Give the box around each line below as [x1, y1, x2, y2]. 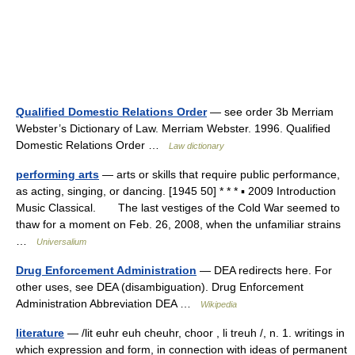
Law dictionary [169, 141, 224, 151]
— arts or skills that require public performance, [99, 168, 340, 181]
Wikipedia [200, 300, 237, 309]
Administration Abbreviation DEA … [16, 297, 200, 310]
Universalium [36, 237, 86, 246]
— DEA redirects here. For [197, 264, 332, 277]
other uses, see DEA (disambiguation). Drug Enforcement [16, 281, 303, 293]
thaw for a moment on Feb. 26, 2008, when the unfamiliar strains [16, 218, 341, 231]
